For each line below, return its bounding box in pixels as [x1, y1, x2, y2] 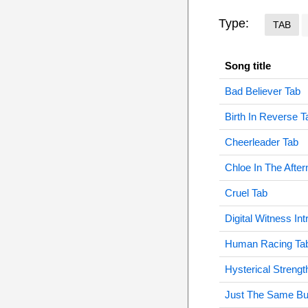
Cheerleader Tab [224, 136, 298, 148]
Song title [224, 60, 271, 71]
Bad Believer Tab [224, 85, 300, 97]
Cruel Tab [224, 187, 267, 199]
